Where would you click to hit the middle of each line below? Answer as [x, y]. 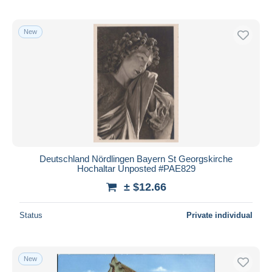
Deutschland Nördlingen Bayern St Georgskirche [136, 158]
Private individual [219, 215]
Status [31, 215]
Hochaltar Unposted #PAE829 [136, 168]
